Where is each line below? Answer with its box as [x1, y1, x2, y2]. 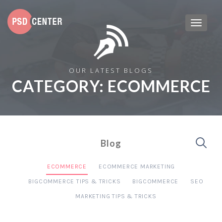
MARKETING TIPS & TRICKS [75, 193, 157, 200]
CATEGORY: [11, 76, 108, 96]
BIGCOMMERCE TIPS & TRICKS [28, 178, 121, 185]
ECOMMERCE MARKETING [99, 163, 175, 170]
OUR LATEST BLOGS [69, 66, 153, 75]
